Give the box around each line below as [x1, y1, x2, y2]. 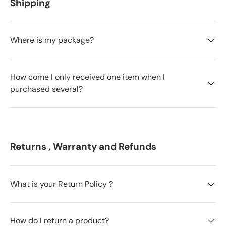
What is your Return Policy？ [10, 178, 115, 189]
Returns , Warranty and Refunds [10, 140, 156, 153]
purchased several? [10, 83, 83, 94]
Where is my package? [10, 34, 94, 45]
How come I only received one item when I [10, 71, 165, 82]
